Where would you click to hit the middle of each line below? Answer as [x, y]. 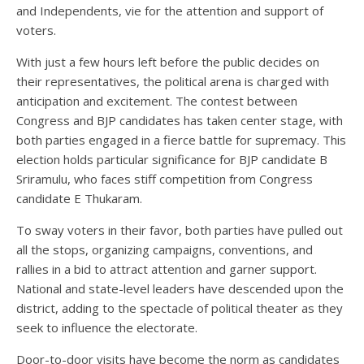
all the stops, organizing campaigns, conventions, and [165, 249]
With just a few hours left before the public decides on [168, 61]
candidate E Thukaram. [79, 198]
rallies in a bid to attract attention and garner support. [167, 269]
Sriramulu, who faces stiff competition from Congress [165, 178]
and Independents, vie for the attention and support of [170, 10]
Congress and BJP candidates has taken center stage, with [180, 120]
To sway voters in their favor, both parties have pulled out [180, 230]
